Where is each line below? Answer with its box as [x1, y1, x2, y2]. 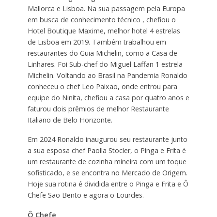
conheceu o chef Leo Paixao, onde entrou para [27, 81, 177, 91]
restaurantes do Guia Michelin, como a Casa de [27, 48, 177, 58]
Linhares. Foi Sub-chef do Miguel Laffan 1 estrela [27, 59, 183, 69]
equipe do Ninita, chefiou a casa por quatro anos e [27, 93, 189, 102]
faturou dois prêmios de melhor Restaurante [27, 104, 169, 113]
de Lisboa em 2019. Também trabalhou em [27, 37, 166, 46]
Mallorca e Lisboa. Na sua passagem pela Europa [27, 3, 185, 13]
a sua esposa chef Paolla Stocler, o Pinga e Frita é [27, 146, 186, 155]
